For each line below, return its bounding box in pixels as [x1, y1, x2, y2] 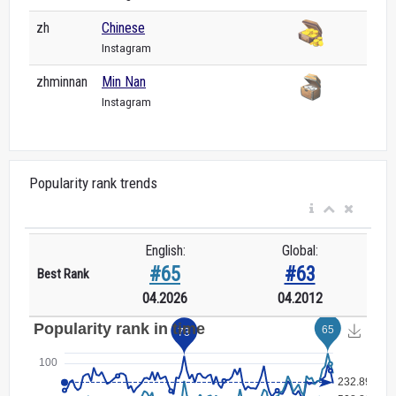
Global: [281, 241, 318, 259]
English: [144, 241, 186, 259]
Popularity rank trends [29, 173, 157, 192]
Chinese [102, 19, 145, 36]
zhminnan [36, 72, 88, 90]
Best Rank [37, 265, 89, 282]
